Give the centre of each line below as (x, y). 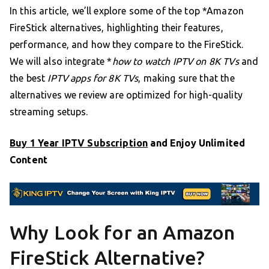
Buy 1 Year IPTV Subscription (79, 143)
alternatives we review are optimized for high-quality (126, 95)
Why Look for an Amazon (122, 233)
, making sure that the (186, 78)
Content (29, 159)
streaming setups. (49, 111)
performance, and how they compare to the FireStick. (127, 44)
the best (29, 78)
